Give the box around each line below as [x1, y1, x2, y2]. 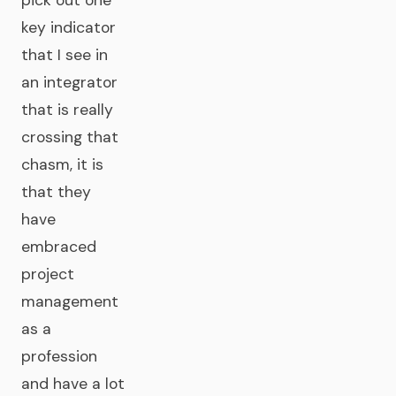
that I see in [21, 45, 108, 65]
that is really [21, 100, 113, 119]
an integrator [21, 72, 118, 92]
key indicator [21, 18, 116, 37]
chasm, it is [21, 155, 103, 174]
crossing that [21, 127, 118, 147]
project [21, 264, 74, 284]
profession [21, 346, 97, 366]
